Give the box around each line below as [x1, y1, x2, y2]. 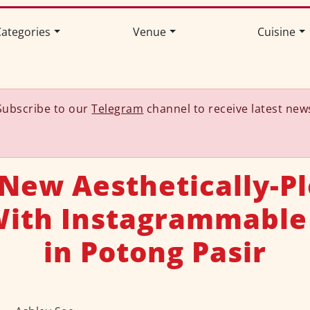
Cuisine [257, 24, 295, 40]
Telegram [91, 101, 144, 117]
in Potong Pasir [43, 232, 266, 271]
